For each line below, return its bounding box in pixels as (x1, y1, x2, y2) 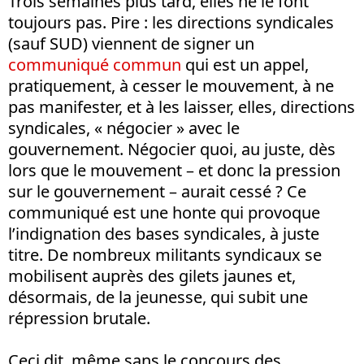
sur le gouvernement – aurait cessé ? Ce (8, 180, 306, 202)
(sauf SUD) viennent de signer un (8, 32, 254, 54)
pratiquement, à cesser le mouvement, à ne (8, 74, 334, 97)
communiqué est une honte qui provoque (8, 201, 320, 223)
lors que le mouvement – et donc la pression (8, 158, 340, 181)
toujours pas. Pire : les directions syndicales (8, 11, 334, 33)
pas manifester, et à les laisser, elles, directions (8, 95, 355, 118)
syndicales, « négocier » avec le (8, 116, 240, 139)
